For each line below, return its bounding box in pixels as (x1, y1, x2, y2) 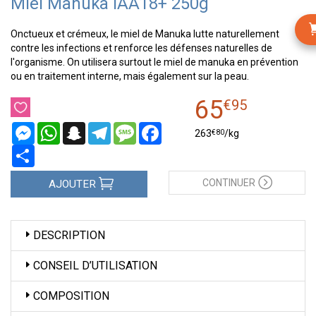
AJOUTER (48, 177, 96, 190)
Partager (35, 145, 74, 156)
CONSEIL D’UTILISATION (33, 259, 157, 272)
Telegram (111, 122, 154, 133)
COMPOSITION (33, 289, 109, 303)
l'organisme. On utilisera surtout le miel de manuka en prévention (11, 56, 298, 68)
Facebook (162, 122, 205, 133)
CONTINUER (202, 177, 255, 188)
